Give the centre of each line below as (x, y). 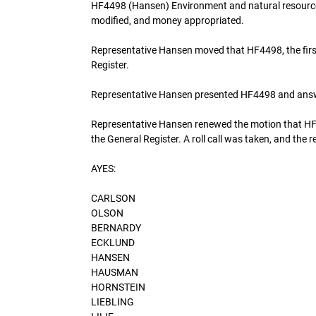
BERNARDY (116, 227)
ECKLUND (113, 242)
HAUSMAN (115, 272)
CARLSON (113, 198)
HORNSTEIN (118, 287)
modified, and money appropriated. (168, 20)
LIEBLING (113, 302)
